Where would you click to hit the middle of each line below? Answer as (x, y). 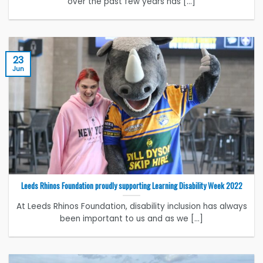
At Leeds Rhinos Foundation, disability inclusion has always (131, 206)
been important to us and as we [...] (131, 218)
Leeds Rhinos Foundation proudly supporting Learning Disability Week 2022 (131, 185)
